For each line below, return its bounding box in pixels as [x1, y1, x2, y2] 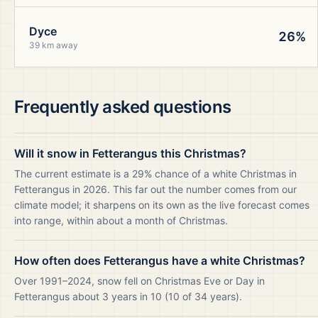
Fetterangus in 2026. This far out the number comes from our [14, 183, 297, 195]
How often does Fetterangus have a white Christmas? [14, 253, 305, 268]
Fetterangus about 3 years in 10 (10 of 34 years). [14, 290, 242, 302]
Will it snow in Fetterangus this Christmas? [14, 146, 246, 160]
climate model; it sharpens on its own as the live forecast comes [14, 199, 309, 211]
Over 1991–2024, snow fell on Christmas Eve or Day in [14, 275, 265, 287]
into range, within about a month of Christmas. [14, 214, 228, 226]
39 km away [29, 40, 78, 50]
